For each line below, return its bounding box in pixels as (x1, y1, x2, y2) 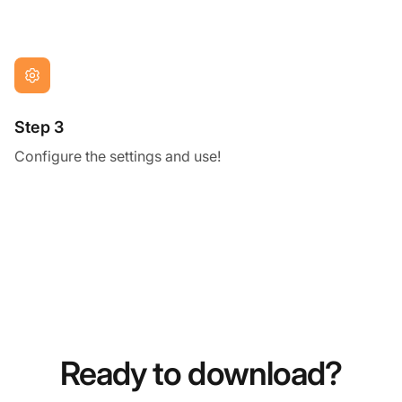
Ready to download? (59, 353, 343, 393)
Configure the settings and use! (14, 146, 221, 165)
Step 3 (14, 117, 64, 136)
